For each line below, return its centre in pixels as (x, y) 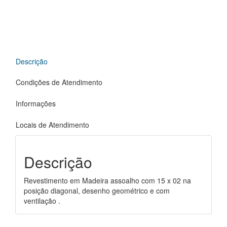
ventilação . (42, 201)
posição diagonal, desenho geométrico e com (97, 191)
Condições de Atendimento (59, 82)
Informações (36, 103)
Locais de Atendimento (52, 124)
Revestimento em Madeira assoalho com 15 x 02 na (107, 181)
